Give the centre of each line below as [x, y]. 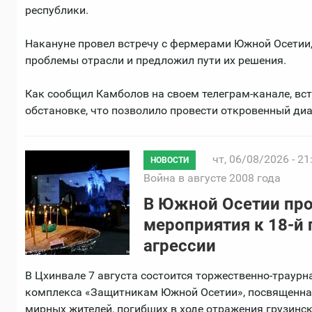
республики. [57, 10]
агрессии [180, 246]
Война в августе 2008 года [212, 178]
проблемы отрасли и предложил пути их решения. [156, 61]
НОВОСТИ [170, 161]
